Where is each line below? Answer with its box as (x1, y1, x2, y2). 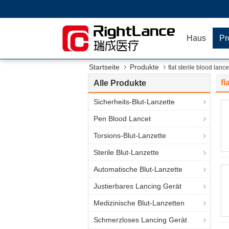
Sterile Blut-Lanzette (94, 148, 159, 156)
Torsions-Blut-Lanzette (94, 131, 166, 140)
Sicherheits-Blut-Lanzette (94, 98, 175, 106)
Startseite (89, 63, 120, 71)
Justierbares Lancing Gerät (94, 182, 181, 190)
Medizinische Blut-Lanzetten (94, 199, 185, 207)
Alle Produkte (94, 79, 146, 87)
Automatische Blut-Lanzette (94, 165, 182, 173)
